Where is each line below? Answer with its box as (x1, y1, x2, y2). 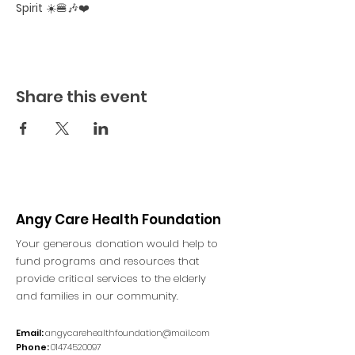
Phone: (16, 341, 51, 353)
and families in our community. (16, 288, 178, 303)
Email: (16, 326, 45, 339)
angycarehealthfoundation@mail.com (45, 326, 210, 339)
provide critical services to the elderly (16, 271, 206, 286)
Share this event (16, 86, 147, 108)
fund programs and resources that (16, 254, 199, 269)
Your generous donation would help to (16, 236, 218, 251)
